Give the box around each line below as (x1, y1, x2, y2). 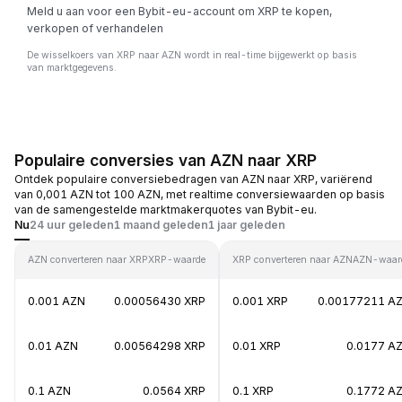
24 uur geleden (30, 217, 114, 232)
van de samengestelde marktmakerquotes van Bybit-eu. (14, 202, 317, 216)
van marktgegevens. (27, 61, 117, 74)
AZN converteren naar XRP (28, 253, 148, 266)
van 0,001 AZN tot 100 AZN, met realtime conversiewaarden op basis (14, 187, 385, 201)
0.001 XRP (232, 293, 288, 308)
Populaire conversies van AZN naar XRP (14, 150, 317, 170)
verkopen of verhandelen (27, 21, 163, 35)
